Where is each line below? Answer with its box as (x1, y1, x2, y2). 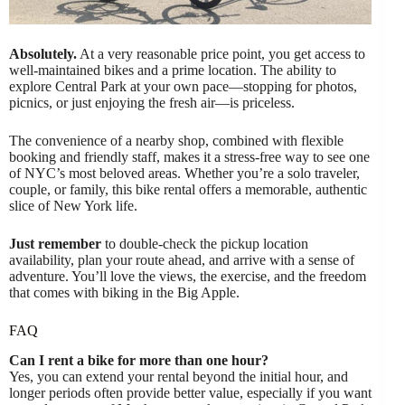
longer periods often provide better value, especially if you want (9, 384, 372, 400)
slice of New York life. (9, 197, 137, 213)
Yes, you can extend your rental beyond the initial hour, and (9, 368, 348, 384)
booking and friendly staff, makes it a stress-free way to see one (9, 148, 370, 165)
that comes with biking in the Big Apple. (9, 284, 240, 300)
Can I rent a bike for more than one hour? (9, 352, 268, 368)
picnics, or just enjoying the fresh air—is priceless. (9, 94, 295, 110)
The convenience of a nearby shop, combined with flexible (9, 132, 344, 148)
